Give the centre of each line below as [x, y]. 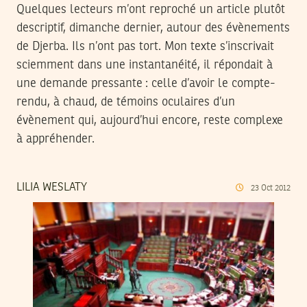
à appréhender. [56, 139]
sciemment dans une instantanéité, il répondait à [145, 65]
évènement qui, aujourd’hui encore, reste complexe [150, 121]
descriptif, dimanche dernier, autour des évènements [153, 28]
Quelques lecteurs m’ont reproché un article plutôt [151, 10]
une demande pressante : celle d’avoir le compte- [146, 84]
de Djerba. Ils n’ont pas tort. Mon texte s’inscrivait [145, 47]
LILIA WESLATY [52, 188]
